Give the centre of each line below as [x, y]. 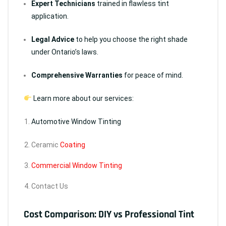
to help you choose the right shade [131, 39]
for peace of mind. [153, 75]
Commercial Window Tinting [77, 165]
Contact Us [50, 186]
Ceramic [46, 145]
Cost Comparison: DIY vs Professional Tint [109, 214]
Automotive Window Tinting [76, 121]
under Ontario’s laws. [65, 52]
